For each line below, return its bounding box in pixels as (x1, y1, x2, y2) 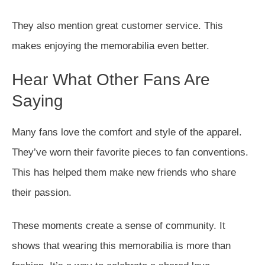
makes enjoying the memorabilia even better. (12, 40, 209, 51)
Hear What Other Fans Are (12, 70, 210, 89)
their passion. (12, 187, 72, 198)
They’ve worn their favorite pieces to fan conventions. (12, 147, 248, 158)
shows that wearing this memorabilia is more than (12, 240, 231, 251)
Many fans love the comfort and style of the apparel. (12, 127, 242, 138)
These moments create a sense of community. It (12, 220, 225, 231)
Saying (12, 92, 63, 110)
